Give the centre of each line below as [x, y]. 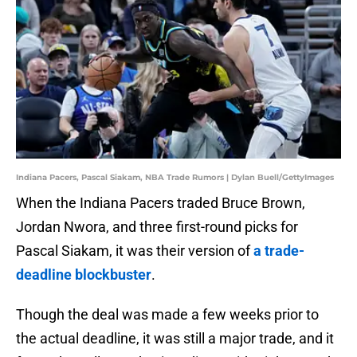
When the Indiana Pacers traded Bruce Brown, [161, 203]
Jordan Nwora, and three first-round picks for [157, 227]
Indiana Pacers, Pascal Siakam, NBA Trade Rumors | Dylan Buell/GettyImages [175, 178]
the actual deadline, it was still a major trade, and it [175, 339]
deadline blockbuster [84, 275]
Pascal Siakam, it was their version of [135, 251]
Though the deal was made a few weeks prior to [167, 315]
